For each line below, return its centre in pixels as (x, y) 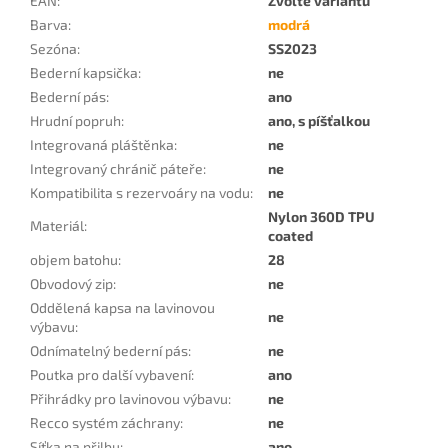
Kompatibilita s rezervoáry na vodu (140, 192)
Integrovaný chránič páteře (116, 168)
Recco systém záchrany (105, 422)
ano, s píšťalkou (319, 120)
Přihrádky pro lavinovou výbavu (129, 398)
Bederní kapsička (84, 72)
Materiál (57, 225)
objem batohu (74, 259)
